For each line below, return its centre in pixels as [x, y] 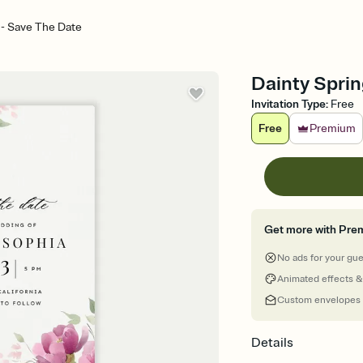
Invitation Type [289, 104]
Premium [333, 128]
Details [273, 343]
